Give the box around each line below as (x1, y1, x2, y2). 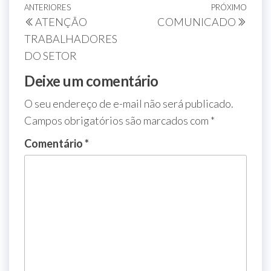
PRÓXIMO (211, 2, 247, 12)
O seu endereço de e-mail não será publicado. (24, 96, 233, 110)
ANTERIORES (24, 2, 71, 12)
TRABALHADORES (24, 31, 117, 45)
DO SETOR (24, 48, 77, 62)
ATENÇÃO (35, 15, 87, 28)
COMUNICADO (157, 15, 236, 28)
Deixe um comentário (24, 71, 158, 90)
